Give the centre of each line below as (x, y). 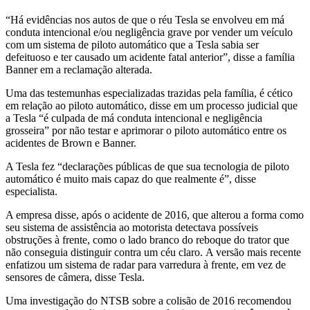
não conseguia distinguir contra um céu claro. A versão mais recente (153, 253)
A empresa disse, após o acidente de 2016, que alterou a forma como (155, 215)
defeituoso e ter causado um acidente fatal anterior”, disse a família (150, 57)
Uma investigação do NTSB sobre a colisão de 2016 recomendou (148, 301)
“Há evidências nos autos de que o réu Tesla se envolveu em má (145, 20)
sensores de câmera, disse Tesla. (75, 277)
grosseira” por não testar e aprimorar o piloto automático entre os (146, 131)
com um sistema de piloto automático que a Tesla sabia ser (132, 45)
